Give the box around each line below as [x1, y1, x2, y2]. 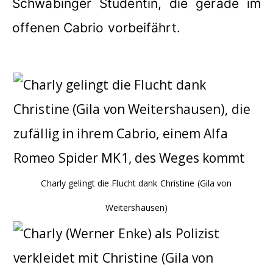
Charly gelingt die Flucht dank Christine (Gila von [41, 177, 232, 189]
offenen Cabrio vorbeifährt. [12, 19, 180, 35]
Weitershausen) [105, 201, 168, 213]
